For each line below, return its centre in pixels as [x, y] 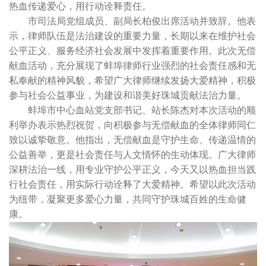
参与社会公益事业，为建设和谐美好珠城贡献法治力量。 [128, 96]
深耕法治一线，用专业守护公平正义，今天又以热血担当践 [132, 170]
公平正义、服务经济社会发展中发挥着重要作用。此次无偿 [132, 51]
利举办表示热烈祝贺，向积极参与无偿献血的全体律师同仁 [132, 125]
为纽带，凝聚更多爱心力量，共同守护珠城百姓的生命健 [128, 199]
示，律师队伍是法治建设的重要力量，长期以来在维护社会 [132, 36]
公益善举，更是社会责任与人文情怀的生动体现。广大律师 [132, 155]
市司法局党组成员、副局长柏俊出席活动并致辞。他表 [132, 21]
